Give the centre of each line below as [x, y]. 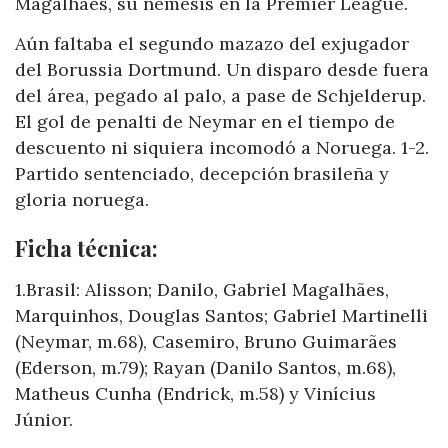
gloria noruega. [82, 199]
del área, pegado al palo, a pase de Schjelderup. [220, 95]
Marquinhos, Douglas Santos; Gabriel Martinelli [221, 315]
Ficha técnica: [86, 247]
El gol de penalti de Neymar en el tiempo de [205, 121]
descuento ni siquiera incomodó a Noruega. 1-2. [222, 147]
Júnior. [44, 419]
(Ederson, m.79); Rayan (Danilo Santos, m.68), [205, 367]
